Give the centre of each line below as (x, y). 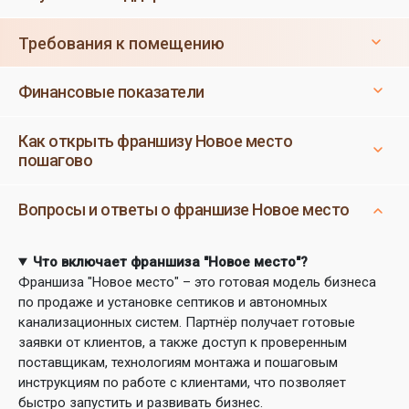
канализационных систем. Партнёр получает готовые (187, 322)
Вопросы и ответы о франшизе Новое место (184, 210)
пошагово (55, 160)
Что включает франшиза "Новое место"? (170, 262)
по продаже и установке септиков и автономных (173, 302)
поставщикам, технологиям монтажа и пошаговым (178, 362)
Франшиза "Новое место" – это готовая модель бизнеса (197, 282)
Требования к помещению (121, 43)
